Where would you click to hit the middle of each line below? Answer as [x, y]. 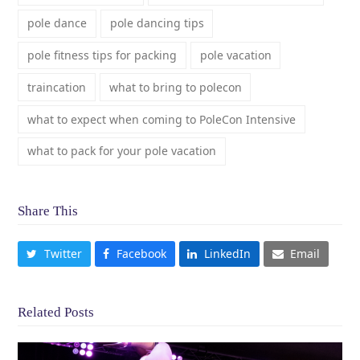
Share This [48, 211]
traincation [57, 87]
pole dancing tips [157, 23]
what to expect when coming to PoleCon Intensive [162, 119]
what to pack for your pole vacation [122, 151]
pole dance [57, 23]
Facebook [141, 253]
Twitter [63, 253]
